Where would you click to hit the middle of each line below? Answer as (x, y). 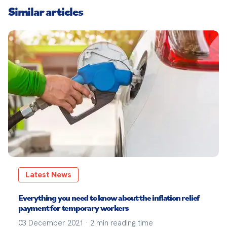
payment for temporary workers (74, 208)
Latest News (48, 175)
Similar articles (46, 11)
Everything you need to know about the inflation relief (109, 198)
